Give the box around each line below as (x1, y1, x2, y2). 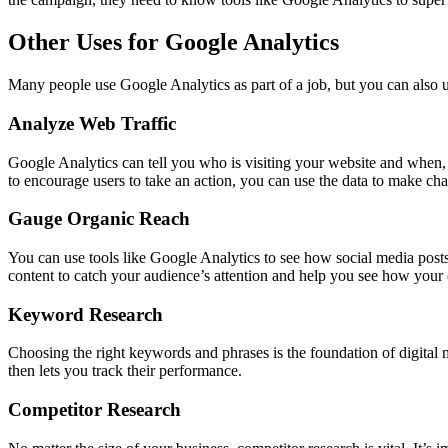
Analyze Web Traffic (8, 112, 176, 134)
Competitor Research (8, 399, 181, 421)
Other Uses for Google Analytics (8, 29, 339, 56)
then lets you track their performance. (8, 362, 242, 380)
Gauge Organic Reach (8, 208, 190, 230)
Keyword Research (8, 303, 163, 325)
